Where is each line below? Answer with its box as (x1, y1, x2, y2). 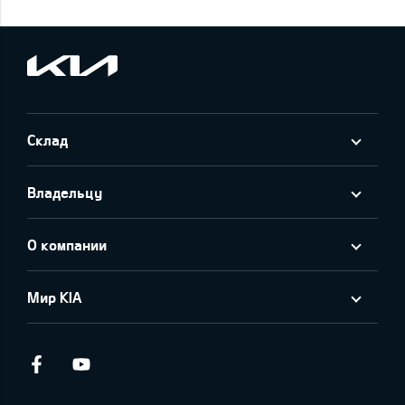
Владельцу (27, 184, 102, 202)
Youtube (111, 354, 172, 374)
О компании (27, 236, 107, 254)
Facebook (63, 354, 134, 374)
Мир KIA (27, 288, 81, 306)
